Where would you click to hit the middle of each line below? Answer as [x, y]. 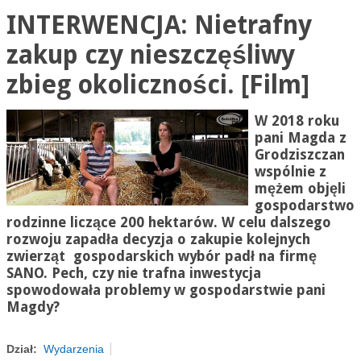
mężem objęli [300, 189]
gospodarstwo [304, 205]
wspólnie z [290, 172]
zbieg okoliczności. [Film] [158, 85]
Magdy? [33, 307]
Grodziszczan [299, 155]
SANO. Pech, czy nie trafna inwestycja [133, 273]
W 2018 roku [297, 121]
